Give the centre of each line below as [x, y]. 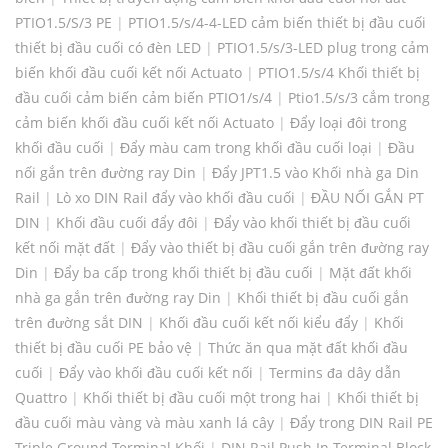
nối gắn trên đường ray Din [105, 173]
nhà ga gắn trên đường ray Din [118, 298]
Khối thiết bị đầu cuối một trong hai [202, 398]
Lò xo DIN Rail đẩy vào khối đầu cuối [175, 198]
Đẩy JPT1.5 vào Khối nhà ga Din [315, 173]
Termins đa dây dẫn [335, 373]
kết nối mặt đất [65, 248]
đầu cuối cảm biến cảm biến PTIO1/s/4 [143, 98]
